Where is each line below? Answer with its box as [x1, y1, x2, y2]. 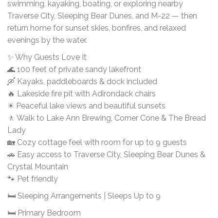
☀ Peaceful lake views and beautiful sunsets [7, 101, 165, 110]
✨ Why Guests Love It [7, 52, 87, 62]
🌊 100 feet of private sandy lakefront [7, 64, 141, 74]
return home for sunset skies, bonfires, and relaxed [7, 23, 186, 33]
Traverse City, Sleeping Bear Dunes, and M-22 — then [7, 11, 197, 20]
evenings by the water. [7, 35, 87, 45]
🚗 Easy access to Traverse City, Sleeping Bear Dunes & [7, 149, 205, 159]
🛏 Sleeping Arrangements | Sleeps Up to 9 [7, 191, 161, 200]
